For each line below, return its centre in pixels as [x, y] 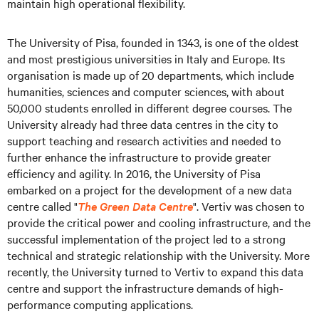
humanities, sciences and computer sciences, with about [146, 91]
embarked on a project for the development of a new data [150, 189]
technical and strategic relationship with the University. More [158, 255]
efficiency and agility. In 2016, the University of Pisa [134, 173]
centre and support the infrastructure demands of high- [145, 288]
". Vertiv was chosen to [249, 206]
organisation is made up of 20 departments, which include [151, 75]
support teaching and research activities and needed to [144, 140]
